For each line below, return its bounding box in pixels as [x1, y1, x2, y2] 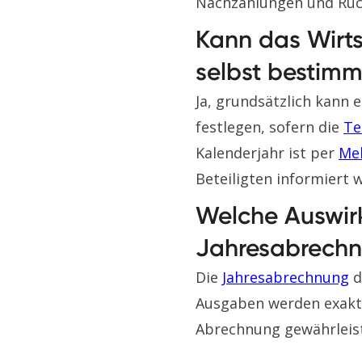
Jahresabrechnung [222, 267, 349, 287]
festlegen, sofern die [196, 117, 343, 137]
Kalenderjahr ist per [196, 143, 339, 162]
